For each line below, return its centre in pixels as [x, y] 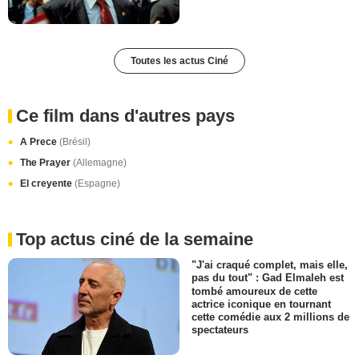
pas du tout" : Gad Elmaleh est [268, 278]
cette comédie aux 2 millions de [270, 317]
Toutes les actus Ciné [179, 61]
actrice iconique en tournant [261, 304]
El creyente [47, 184]
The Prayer [46, 163]
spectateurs [220, 329]
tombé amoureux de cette [254, 291]
